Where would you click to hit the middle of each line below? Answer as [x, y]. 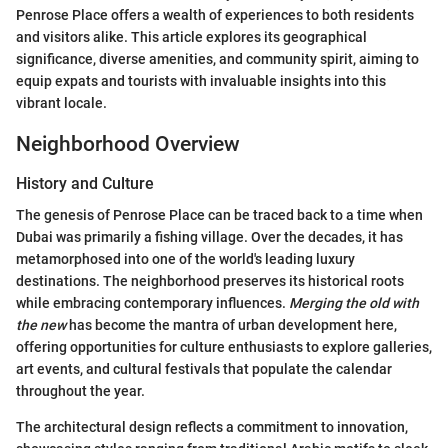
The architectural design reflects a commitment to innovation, [212, 427]
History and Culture [85, 183]
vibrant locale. [61, 102]
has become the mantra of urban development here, [231, 325]
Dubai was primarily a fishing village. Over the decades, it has [209, 237]
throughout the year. [80, 391]
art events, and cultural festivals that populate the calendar [204, 369]
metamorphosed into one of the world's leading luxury [185, 259]
